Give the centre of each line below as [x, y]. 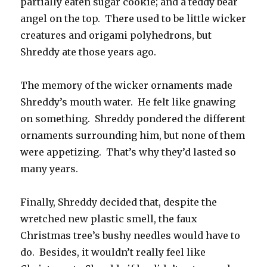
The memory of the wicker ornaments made [127, 86]
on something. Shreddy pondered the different [133, 119]
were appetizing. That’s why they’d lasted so [128, 152]
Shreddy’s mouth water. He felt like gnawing [128, 102]
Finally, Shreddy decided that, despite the [119, 202]
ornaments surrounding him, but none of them [133, 136]
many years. [49, 169]
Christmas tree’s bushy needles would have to [131, 236]
